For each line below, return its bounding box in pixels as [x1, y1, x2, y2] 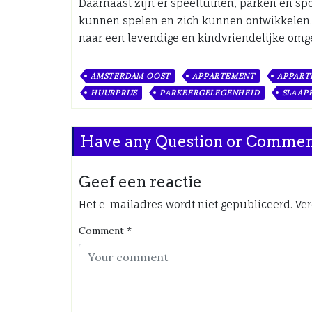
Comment [79, 224, 124, 237]
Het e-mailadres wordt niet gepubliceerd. [79, 198, 292, 211]
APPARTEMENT [192, 71, 256, 81]
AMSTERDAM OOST [91, 71, 171, 81]
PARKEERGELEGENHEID [159, 88, 260, 97]
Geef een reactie [79, 173, 202, 191]
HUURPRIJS [91, 88, 138, 97]
